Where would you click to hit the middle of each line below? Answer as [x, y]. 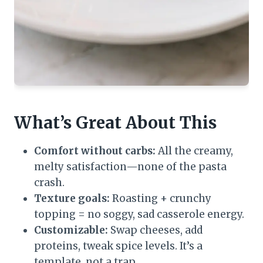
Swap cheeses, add [155, 230]
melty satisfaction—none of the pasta [130, 167]
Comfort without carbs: [95, 151]
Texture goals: [72, 199]
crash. [49, 183]
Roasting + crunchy [161, 199]
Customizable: [71, 230]
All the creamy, [194, 151]
